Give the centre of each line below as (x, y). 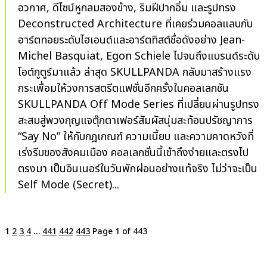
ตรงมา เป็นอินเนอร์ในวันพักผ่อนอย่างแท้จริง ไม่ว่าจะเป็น (138, 169)
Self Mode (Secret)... (69, 185)
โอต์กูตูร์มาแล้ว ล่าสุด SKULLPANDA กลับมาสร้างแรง (51, 73)
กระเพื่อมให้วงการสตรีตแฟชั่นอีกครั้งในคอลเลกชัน (123, 89)
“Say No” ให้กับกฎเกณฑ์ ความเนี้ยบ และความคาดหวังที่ (136, 137)
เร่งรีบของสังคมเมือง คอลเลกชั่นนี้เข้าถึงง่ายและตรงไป (64, 153)
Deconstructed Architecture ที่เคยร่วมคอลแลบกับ (135, 24)
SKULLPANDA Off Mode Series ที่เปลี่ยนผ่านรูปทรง (139, 105)
